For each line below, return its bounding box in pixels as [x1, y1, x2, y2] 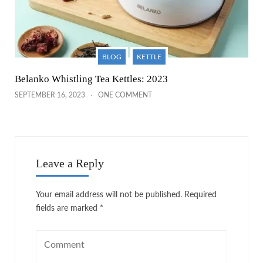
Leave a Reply [36, 157, 104, 170]
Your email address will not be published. [36, 191, 182, 200]
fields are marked [36, 204, 100, 213]
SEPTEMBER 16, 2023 [15, 92, 85, 99]
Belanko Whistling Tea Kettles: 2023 [15, 73, 168, 85]
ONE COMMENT [98, 92, 152, 99]
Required [184, 191, 217, 200]
